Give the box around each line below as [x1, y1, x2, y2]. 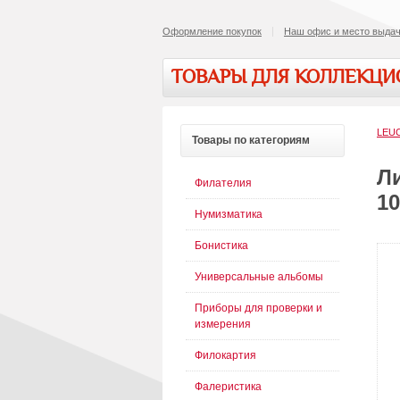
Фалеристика [195, 380, 262, 393]
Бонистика [195, 239, 248, 252]
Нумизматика [195, 208, 262, 221]
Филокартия [195, 349, 256, 362]
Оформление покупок [162, 26, 262, 37]
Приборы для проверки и [195, 302, 322, 314]
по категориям [231, 134, 310, 146]
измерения [195, 318, 251, 330]
